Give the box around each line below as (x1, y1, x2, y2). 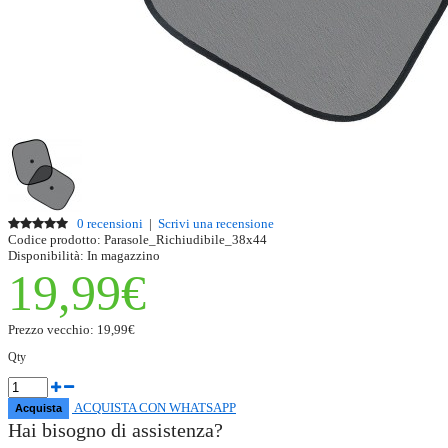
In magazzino (84, 248, 160, 264)
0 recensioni (77, 216, 143, 232)
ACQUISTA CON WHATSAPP (72, 400, 236, 416)
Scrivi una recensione (158, 216, 274, 232)
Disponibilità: (8, 248, 84, 264)
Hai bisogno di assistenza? (8, 419, 223, 442)
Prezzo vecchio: (8, 322, 97, 338)
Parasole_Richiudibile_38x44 (101, 232, 267, 248)
